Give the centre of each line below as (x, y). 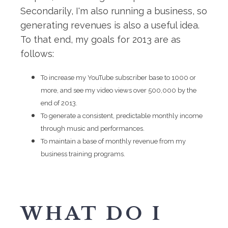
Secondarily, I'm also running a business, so (114, 11)
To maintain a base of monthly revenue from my (113, 141)
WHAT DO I (91, 213)
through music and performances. (93, 129)
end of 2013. (59, 103)
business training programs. (83, 154)
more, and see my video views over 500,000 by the (119, 90)
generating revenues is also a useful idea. (110, 25)
